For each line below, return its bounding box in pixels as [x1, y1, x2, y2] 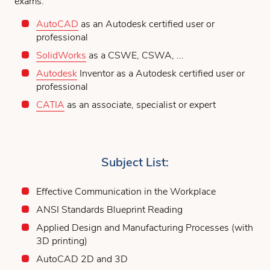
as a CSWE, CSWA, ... [86, 48, 184, 62]
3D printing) [36, 234, 87, 248]
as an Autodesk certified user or [78, 17, 215, 31]
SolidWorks [36, 48, 86, 62]
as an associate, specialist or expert [64, 98, 216, 111]
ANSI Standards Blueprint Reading [36, 202, 183, 216]
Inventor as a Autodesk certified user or [77, 66, 245, 80]
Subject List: [101, 154, 169, 171]
